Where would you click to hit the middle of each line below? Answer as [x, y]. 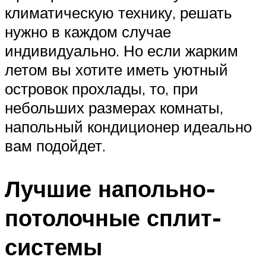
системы [53, 246]
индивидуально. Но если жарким [121, 50]
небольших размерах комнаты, [114, 107]
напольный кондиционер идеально [128, 126]
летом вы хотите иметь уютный [116, 69]
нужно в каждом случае [88, 31]
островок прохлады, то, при [102, 88]
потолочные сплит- [113, 217]
